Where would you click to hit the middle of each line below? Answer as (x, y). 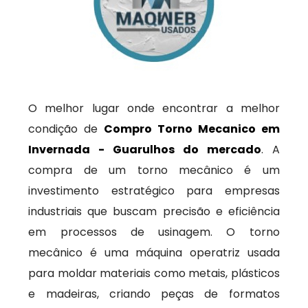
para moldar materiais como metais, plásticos (154, 273)
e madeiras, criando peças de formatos (154, 294)
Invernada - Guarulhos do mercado (145, 150)
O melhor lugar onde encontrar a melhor (154, 108)
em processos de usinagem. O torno (154, 232)
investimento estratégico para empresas (154, 191)
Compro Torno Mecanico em (192, 129)
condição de (66, 129)
